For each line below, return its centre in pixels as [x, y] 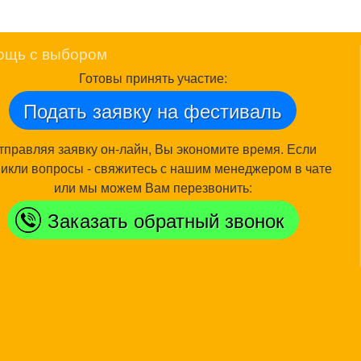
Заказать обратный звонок [166, 219]
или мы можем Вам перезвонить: [153, 187]
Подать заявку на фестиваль [153, 110]
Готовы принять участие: [153, 77]
